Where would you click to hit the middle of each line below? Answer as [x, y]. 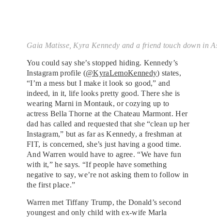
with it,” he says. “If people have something [97, 164]
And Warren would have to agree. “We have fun [104, 154]
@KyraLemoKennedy [122, 73]
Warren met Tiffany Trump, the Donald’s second [104, 202]
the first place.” [51, 185]
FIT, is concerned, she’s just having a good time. [104, 144]
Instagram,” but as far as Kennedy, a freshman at [104, 134]
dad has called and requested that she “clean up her [108, 124]
